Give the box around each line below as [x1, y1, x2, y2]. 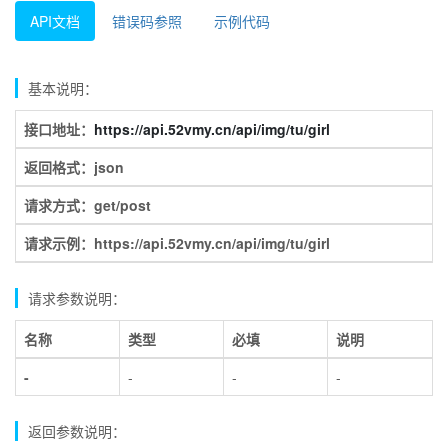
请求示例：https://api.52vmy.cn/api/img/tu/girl [24, 233, 330, 254]
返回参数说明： [28, 421, 126, 442]
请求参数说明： [28, 288, 126, 309]
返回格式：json [24, 157, 124, 178]
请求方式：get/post [24, 195, 151, 216]
